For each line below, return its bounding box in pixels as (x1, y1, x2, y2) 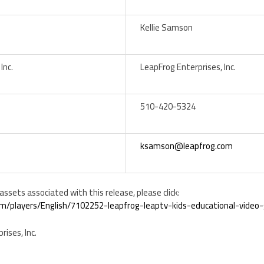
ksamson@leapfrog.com (140, 137, 233, 154)
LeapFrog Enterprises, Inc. (135, 58, 236, 75)
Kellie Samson (135, 18, 193, 36)
